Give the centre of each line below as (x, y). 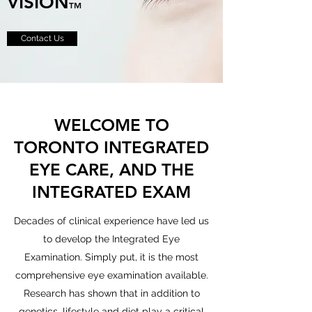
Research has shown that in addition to (111, 293)
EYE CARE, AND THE (111, 170)
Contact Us (42, 38)
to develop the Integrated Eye (111, 239)
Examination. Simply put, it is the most (111, 257)
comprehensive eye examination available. (111, 275)
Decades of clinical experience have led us (111, 221)
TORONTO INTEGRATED (111, 147)
